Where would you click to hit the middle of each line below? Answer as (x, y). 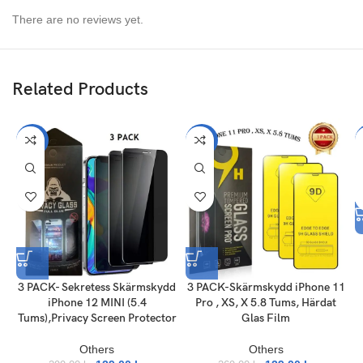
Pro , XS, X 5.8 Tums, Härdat (266, 302)
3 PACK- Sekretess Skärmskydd (97, 287)
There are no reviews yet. (78, 19)
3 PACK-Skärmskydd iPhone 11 (266, 287)
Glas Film (266, 318)
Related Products (81, 89)
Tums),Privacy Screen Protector (97, 318)
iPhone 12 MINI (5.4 (97, 302)
